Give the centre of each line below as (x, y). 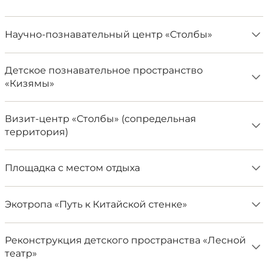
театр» (21, 253)
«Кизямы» (30, 83)
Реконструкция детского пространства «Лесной (125, 240)
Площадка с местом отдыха (72, 168)
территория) (36, 132)
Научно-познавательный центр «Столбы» (109, 34)
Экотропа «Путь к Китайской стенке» (96, 204)
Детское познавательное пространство (104, 70)
